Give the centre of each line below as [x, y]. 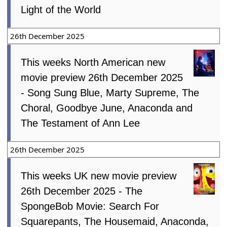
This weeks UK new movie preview [99, 176]
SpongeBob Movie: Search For [90, 206]
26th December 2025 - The [82, 191]
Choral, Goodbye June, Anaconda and [107, 108]
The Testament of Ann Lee [81, 123]
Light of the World [61, 10]
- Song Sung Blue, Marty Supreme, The [110, 93]
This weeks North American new [93, 63]
